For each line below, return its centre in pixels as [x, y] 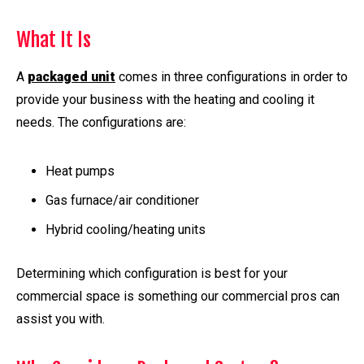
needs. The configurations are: [101, 123]
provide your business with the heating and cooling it [165, 100]
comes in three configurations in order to [232, 77]
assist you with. [61, 319]
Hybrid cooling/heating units [126, 230]
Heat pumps [80, 171]
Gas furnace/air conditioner [122, 201]
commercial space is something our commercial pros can [178, 297]
